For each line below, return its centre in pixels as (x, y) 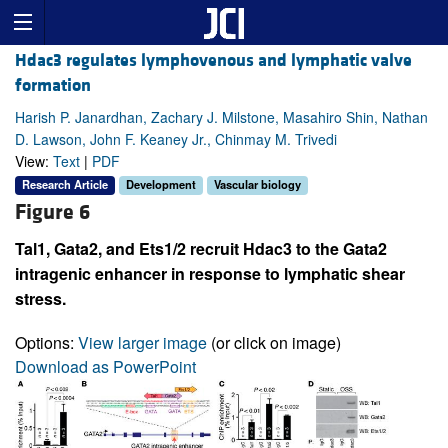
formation (53, 86)
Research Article (65, 184)
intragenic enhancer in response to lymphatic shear (210, 273)
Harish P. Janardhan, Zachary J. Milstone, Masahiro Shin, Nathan (221, 117)
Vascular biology (257, 184)
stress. (40, 298)
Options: (46, 342)
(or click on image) (274, 342)
